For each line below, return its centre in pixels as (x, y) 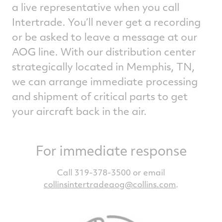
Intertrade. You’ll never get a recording (106, 22)
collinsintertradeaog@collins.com (110, 184)
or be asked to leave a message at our (105, 36)
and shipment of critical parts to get (100, 96)
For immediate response (111, 150)
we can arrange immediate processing (105, 81)
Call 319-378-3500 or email (111, 172)
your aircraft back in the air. (79, 111)
